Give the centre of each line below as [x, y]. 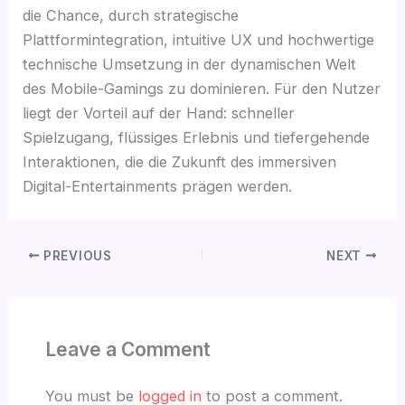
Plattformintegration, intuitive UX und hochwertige [199, 39]
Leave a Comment [127, 349]
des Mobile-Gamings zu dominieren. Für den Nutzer [202, 88]
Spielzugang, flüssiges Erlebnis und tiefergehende [197, 137]
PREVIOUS [76, 255]
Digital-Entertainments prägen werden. [158, 186]
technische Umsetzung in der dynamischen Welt [190, 64]
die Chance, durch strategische [131, 15]
